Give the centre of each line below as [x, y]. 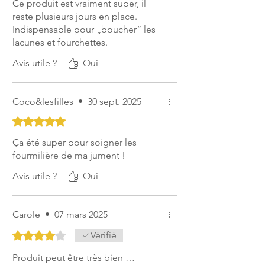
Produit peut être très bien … [74, 258]
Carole [26, 215]
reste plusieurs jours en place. [75, 17]
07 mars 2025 [81, 215]
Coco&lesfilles [43, 102]
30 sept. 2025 [114, 102]
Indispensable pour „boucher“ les [84, 30]
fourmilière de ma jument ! [69, 156]
